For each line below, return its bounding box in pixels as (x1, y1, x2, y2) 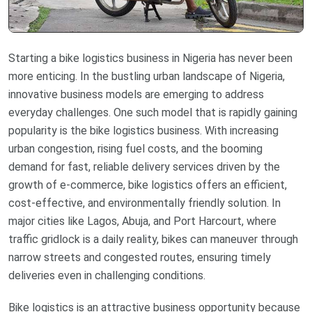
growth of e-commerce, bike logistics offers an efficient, (8, 178, 287, 192)
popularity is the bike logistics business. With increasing (8, 123, 279, 137)
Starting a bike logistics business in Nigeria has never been (8, 51, 292, 65)
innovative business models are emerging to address (8, 87, 264, 101)
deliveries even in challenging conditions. (8, 268, 205, 282)
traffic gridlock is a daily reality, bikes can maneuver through (8, 232, 298, 246)
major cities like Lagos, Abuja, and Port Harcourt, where (8, 214, 276, 228)
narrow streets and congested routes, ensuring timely (8, 250, 271, 264)
